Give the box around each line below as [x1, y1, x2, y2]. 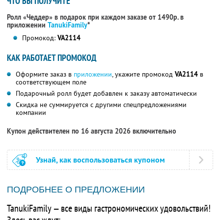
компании [16, 108, 46, 117]
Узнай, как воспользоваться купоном [36, 155, 165, 165]
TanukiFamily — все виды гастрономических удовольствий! [7, 202, 211, 215]
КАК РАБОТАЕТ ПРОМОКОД [7, 52, 96, 64]
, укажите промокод [112, 70, 175, 79]
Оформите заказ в [16, 70, 74, 79]
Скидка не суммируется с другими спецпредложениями [16, 100, 187, 110]
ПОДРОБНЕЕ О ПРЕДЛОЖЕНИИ [7, 185, 145, 195]
